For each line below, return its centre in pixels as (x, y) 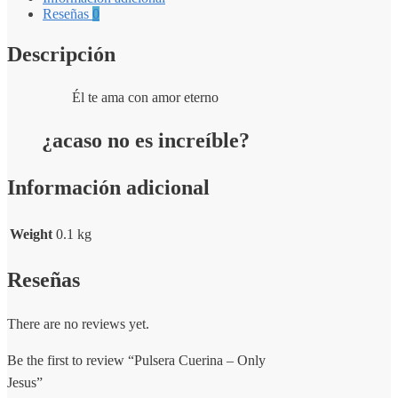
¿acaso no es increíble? (145, 141)
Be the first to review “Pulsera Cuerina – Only (136, 360)
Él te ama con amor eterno (146, 98)
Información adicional (108, 188)
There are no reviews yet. (78, 324)
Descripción (61, 54)
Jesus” (25, 382)
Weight (31, 235)
